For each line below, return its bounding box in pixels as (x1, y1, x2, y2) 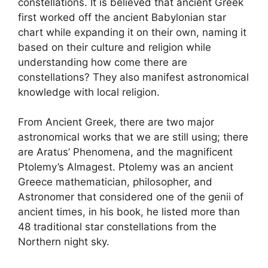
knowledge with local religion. (18, 86, 160, 98)
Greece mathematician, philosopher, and (18, 176, 212, 188)
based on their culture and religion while (18, 41, 211, 53)
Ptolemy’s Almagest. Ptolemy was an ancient (18, 161, 233, 173)
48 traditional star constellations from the (18, 221, 217, 233)
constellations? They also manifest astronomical (18, 71, 249, 83)
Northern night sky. (18, 236, 109, 248)
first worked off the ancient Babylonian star (18, 11, 226, 23)
